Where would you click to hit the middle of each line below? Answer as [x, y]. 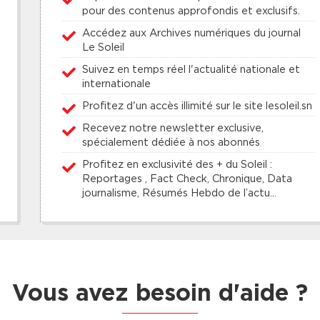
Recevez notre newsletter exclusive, [173, 127]
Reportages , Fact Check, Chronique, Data [187, 178]
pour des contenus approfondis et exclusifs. [191, 10]
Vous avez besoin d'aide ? [160, 294]
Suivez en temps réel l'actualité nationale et [191, 69]
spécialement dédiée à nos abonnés [171, 141]
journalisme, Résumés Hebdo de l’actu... [180, 192]
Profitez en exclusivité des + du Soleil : [177, 164]
